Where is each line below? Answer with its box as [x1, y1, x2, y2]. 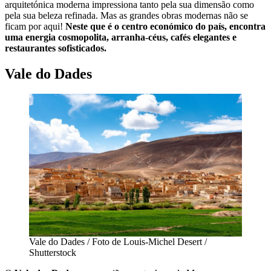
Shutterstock [29, 247, 76, 258]
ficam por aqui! [5, 21, 65, 31]
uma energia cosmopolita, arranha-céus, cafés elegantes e [5, 31, 237, 42]
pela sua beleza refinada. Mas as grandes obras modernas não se [5, 10, 248, 21]
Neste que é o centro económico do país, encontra [65, 21, 266, 31]
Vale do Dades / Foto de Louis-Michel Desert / [29, 236, 207, 247]
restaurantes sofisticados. [5, 42, 106, 53]
